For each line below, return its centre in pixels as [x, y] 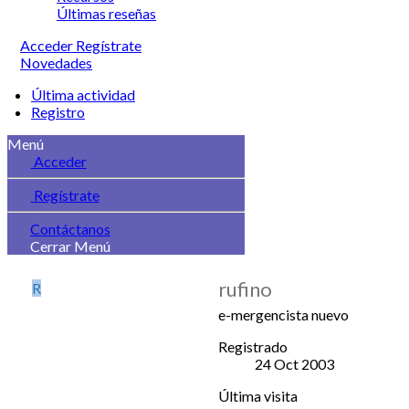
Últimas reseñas [106, 13]
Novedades [56, 63]
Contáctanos [70, 229]
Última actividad [83, 94]
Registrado [253, 346]
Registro [58, 112]
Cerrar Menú [70, 246]
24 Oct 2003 [294, 363]
